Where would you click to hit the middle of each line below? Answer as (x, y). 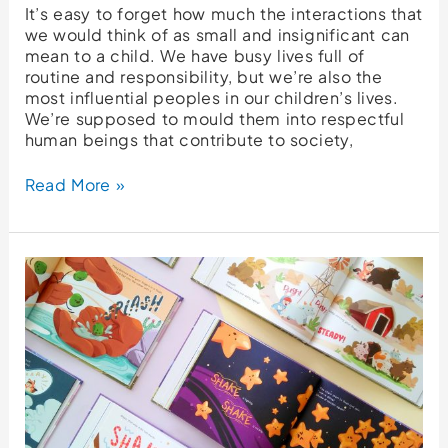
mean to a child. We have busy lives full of (194, 56)
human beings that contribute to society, (189, 140)
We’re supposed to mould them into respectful (214, 119)
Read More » (75, 185)
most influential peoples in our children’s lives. (211, 98)
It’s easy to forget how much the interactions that (223, 14)
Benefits (57, 371)
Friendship (65, 329)
